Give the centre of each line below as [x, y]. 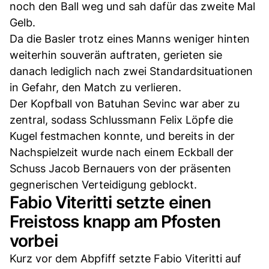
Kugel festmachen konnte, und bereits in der [122, 136]
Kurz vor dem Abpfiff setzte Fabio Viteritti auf [125, 258]
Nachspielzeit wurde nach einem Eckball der [122, 152]
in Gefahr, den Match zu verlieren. [95, 87]
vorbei [34, 240]
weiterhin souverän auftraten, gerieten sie [116, 55]
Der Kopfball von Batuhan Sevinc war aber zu [125, 103]
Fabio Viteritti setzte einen [110, 202]
